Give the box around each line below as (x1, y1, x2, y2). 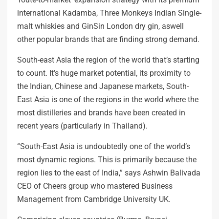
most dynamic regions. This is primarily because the (17, 154, 197, 164)
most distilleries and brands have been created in (17, 108, 185, 117)
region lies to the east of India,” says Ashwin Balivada (17, 168, 200, 177)
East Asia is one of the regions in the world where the (17, 94, 198, 104)
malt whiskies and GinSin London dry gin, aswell (17, 21, 184, 31)
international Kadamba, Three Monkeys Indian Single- (17, 8, 201, 18)
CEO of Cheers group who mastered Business (17, 181, 173, 191)
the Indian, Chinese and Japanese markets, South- (17, 81, 189, 91)
